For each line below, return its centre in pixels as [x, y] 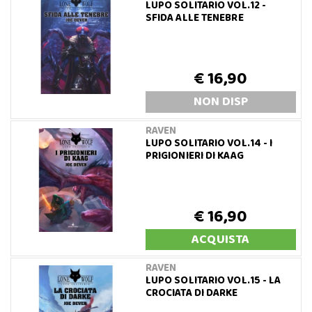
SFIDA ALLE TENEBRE [194, 18]
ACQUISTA [221, 239]
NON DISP [220, 101]
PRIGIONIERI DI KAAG [194, 156]
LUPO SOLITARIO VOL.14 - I [209, 143]
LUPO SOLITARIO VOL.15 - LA [213, 280]
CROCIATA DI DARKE [192, 293]
